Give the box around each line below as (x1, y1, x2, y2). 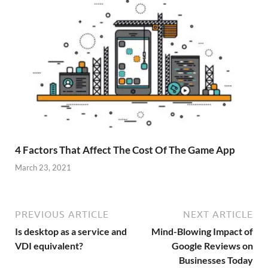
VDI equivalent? (15, 239, 83, 251)
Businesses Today (179, 254, 253, 266)
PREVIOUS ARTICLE (15, 208, 109, 220)
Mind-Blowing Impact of (151, 225, 253, 237)
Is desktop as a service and (15, 225, 127, 237)
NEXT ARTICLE (183, 208, 253, 220)
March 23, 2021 (15, 162, 71, 172)
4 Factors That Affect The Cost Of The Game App (15, 144, 235, 157)
